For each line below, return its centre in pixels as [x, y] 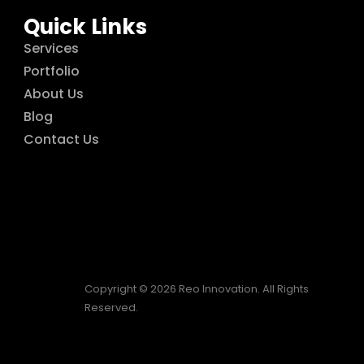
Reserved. [111, 308]
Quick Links [86, 27]
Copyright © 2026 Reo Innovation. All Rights [196, 289]
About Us [54, 94]
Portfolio [52, 71]
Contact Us [62, 139]
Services [52, 48]
